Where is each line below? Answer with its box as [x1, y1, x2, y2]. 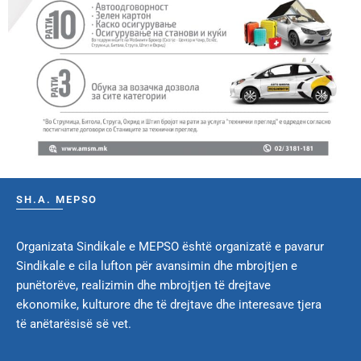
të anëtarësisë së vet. [16, 317, 131, 332]
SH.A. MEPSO [16, 193, 98, 206]
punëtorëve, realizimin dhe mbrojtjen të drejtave [16, 278, 271, 293]
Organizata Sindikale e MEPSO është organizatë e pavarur [16, 239, 324, 255]
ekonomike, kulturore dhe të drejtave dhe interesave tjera [16, 297, 322, 313]
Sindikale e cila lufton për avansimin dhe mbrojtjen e [16, 259, 297, 274]
